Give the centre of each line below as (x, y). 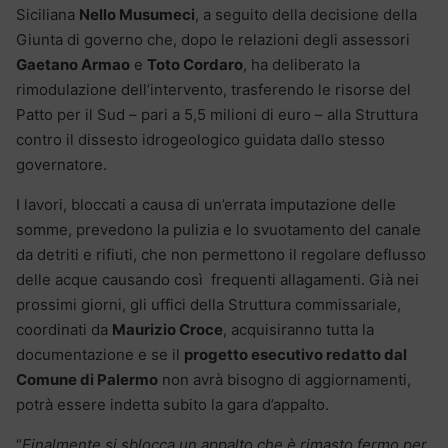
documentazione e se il (100, 354)
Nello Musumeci (137, 14)
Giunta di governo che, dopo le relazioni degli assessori (213, 39)
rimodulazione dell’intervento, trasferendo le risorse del (213, 89)
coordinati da (64, 329)
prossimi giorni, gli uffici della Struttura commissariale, (208, 304)
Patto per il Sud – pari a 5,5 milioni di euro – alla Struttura (217, 114)
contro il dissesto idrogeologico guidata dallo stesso (200, 139)
